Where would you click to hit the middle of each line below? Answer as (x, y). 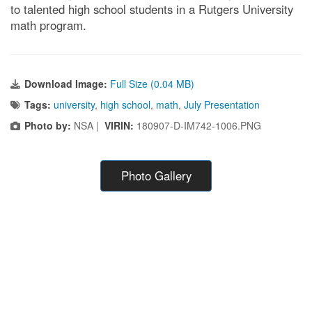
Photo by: (48, 126)
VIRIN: (120, 126)
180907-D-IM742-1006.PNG (199, 126)
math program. (48, 25)
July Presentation (222, 105)
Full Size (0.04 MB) (152, 84)
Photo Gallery (156, 176)
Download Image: (67, 84)
